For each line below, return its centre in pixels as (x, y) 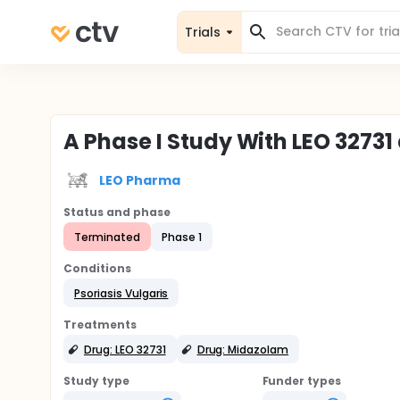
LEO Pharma (140, 180)
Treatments (100, 325)
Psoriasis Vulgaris (121, 293)
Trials (203, 32)
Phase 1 (181, 237)
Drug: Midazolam (243, 349)
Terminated (107, 237)
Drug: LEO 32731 (125, 349)
